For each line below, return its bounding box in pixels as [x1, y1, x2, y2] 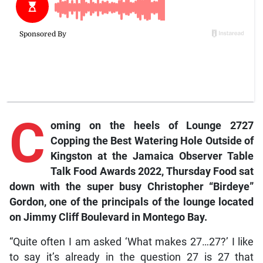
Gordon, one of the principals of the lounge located [9, 196, 254, 208]
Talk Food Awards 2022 [50, 166, 162, 178]
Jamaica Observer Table [133, 150, 254, 163]
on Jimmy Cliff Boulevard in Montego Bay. [9, 211, 207, 224]
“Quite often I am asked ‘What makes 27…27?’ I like [9, 236, 254, 248]
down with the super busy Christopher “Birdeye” [9, 181, 254, 193]
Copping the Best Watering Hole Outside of [50, 135, 254, 147]
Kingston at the [50, 150, 133, 163]
